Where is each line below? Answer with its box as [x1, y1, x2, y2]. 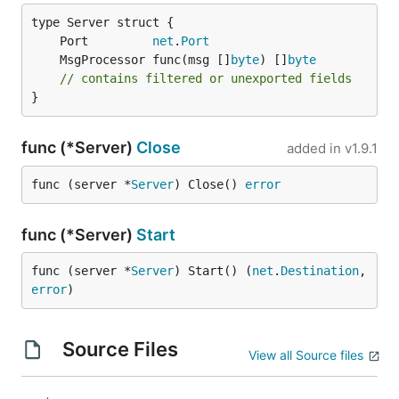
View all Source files [248, 347, 363, 362]
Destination [281, 264, 359, 278]
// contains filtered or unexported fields [60, 71, 352, 85]
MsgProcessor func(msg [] [60, 53, 231, 67]
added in [287, 140, 341, 157]
